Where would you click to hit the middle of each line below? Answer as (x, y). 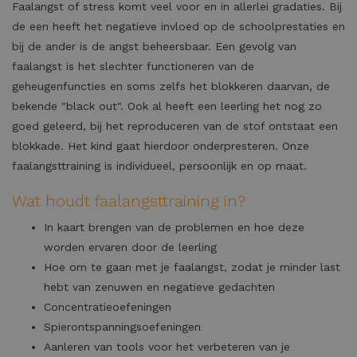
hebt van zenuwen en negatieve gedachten (159, 287)
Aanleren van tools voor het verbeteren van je (167, 347)
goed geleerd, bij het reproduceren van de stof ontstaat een (175, 126)
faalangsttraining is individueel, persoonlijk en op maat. (159, 166)
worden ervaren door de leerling (130, 247)
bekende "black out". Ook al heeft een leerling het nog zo (167, 106)
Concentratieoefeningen (108, 307)
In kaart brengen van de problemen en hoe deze (174, 227)
